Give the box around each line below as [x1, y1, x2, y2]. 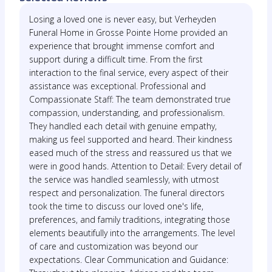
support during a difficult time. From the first [29, 53, 203, 65]
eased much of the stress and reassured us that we [29, 147, 232, 158]
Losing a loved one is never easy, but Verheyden [29, 13, 216, 25]
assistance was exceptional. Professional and [29, 80, 206, 92]
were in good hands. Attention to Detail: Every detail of [29, 160, 242, 172]
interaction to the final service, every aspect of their [29, 67, 228, 78]
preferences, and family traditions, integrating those [29, 214, 230, 225]
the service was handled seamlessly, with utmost [29, 174, 219, 185]
